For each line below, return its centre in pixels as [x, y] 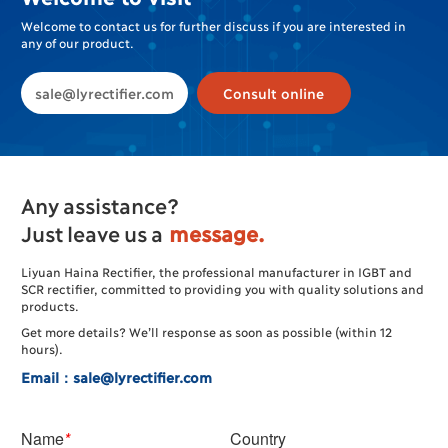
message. [216, 233]
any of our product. [77, 43]
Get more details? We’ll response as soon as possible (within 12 [206, 331]
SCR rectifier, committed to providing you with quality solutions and [222, 289]
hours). [42, 348]
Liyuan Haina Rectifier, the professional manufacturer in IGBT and [216, 272]
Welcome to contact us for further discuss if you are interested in [213, 26]
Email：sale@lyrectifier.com [116, 376]
